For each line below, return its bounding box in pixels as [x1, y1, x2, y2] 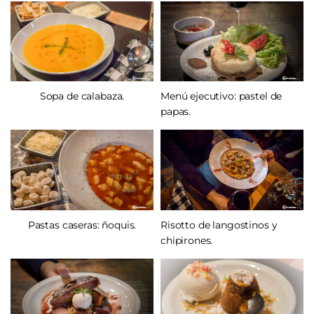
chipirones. [161, 234, 213, 247]
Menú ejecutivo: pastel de [161, 90, 282, 103]
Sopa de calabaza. [39, 90, 125, 103]
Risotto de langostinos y [161, 219, 278, 232]
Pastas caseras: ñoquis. [27, 219, 137, 232]
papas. [161, 105, 191, 118]
